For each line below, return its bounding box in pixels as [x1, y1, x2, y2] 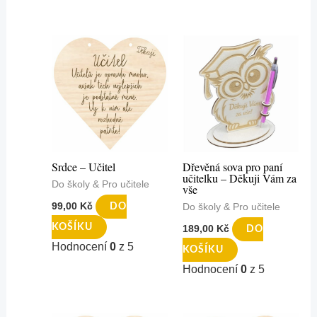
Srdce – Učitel [51, 159, 115, 175]
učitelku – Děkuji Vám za [183, 171, 296, 186]
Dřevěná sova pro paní [183, 159, 282, 175]
